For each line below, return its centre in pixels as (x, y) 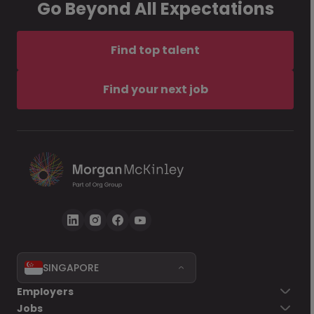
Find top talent (155, 50)
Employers (45, 291)
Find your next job (155, 89)
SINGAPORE (71, 267)
